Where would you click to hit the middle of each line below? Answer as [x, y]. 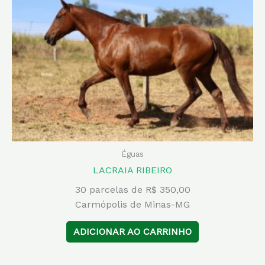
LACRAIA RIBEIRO [132, 170]
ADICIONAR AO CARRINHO [132, 232]
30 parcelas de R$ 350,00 [132, 190]
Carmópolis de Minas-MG [132, 205]
